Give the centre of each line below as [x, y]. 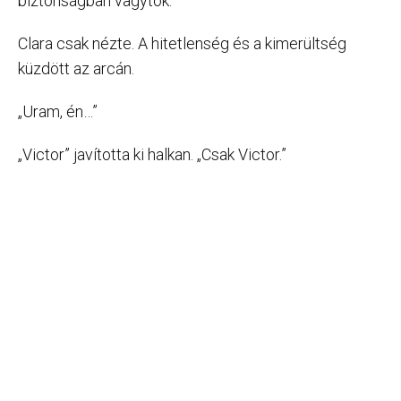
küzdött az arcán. [76, 68]
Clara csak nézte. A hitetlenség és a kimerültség [182, 43]
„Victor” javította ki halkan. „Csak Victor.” [152, 154]
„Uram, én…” [58, 111]
